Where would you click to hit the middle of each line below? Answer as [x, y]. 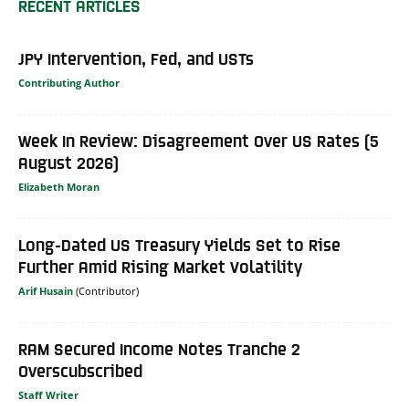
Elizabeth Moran [59, 186]
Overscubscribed [80, 370]
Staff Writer [48, 394]
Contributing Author [69, 82]
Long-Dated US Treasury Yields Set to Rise [179, 244]
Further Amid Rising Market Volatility [160, 266]
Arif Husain [46, 290]
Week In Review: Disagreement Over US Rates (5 [199, 140]
